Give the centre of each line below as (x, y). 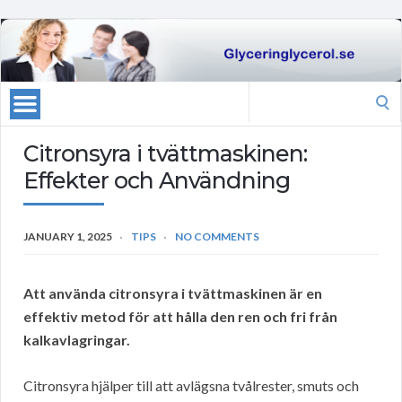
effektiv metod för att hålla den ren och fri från (180, 317)
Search (268, 92)
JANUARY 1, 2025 (68, 237)
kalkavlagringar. (77, 340)
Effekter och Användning (157, 181)
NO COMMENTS (217, 237)
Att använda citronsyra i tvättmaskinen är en (173, 293)
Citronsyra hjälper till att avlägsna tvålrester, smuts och (191, 386)
